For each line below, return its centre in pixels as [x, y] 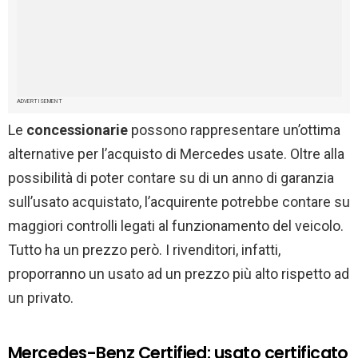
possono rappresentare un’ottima [236, 129]
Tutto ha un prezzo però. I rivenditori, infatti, [144, 249]
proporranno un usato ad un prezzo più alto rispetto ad [179, 273]
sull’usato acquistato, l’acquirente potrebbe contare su [179, 201]
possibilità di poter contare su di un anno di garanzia [171, 177]
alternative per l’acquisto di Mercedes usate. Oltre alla [176, 153]
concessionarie [79, 129]
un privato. [41, 297]
